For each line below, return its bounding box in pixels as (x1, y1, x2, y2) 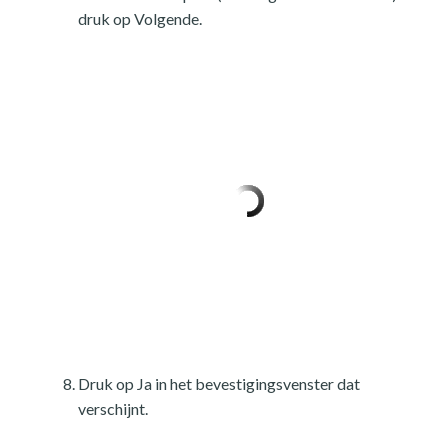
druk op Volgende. (78, 9, 202, 29)
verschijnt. (78, 399, 148, 419)
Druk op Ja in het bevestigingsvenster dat (78, 374, 360, 394)
